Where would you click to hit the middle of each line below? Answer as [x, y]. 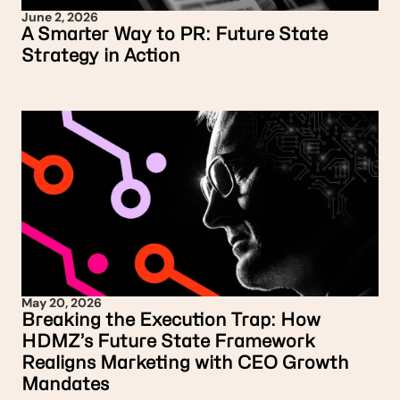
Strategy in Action [101, 55]
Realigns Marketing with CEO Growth [185, 362]
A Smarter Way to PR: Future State [175, 34]
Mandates [65, 384]
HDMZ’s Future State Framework [168, 341]
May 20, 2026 [62, 303]
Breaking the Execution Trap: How [171, 320]
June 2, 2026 [60, 17]
